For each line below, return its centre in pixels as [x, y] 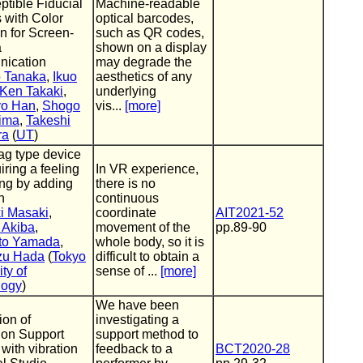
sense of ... [128, 271]
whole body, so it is [150, 242]
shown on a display [151, 47]
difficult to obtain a [147, 256]
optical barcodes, [145, 18]
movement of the [143, 227]
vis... [110, 106]
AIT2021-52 [250, 213]
